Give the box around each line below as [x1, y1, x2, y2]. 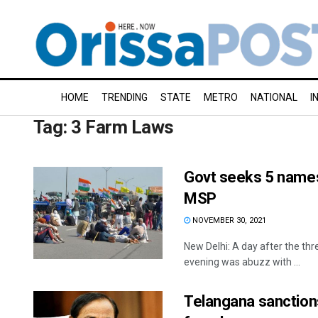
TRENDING [102, 92, 148, 103]
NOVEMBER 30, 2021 [190, 216, 266, 225]
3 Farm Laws [71, 116, 174, 138]
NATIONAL [251, 92, 297, 103]
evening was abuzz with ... [184, 256, 300, 268]
